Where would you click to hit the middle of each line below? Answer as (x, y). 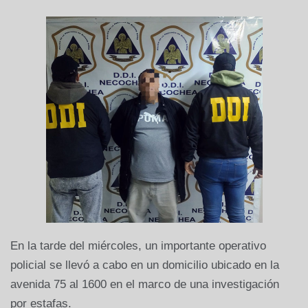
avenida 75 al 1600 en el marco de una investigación (145, 285)
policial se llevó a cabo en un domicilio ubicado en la (145, 265)
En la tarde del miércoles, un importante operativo (138, 246)
